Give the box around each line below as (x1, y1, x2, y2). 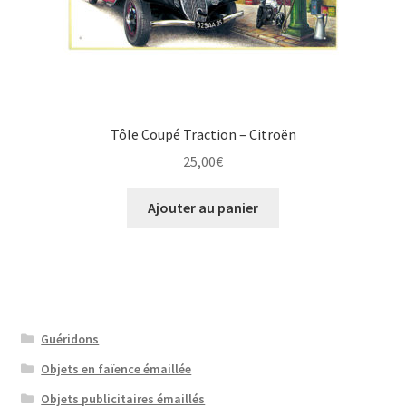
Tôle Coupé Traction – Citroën (110, 124, 296, 143)
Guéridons (41, 331, 100, 348)
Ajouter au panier (148, 198, 258, 217)
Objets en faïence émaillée (41, 361, 192, 378)
